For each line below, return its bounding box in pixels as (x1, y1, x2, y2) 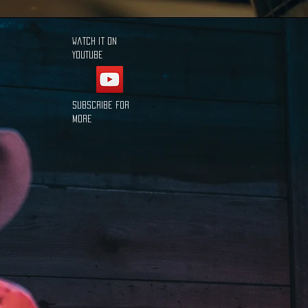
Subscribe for (72, 101, 129, 109)
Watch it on (72, 37, 117, 45)
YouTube (72, 51, 103, 58)
